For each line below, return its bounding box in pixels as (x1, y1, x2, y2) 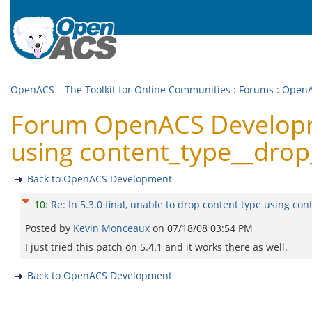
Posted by (25, 221, 73, 235)
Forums (239, 83, 274, 96)
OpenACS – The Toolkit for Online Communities (10, 83, 231, 96)
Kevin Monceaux (73, 221, 153, 235)
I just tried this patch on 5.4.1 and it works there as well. (25, 240, 288, 253)
